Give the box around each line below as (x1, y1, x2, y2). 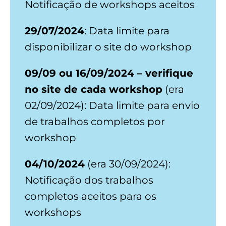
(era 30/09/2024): (85, 157, 171, 170)
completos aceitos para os (25, 190, 159, 202)
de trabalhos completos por (25, 115, 165, 128)
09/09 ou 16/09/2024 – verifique (25, 67, 194, 79)
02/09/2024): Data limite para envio (25, 99, 200, 111)
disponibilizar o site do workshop (25, 40, 192, 53)
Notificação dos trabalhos (25, 174, 154, 186)
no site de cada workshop (25, 83, 163, 95)
